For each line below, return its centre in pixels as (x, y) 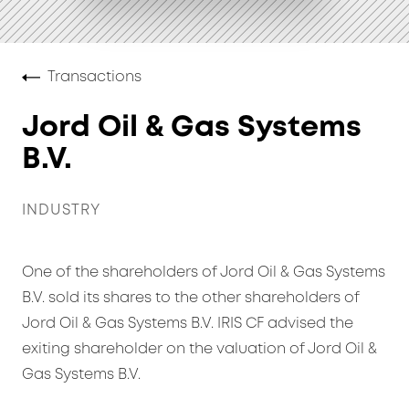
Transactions (94, 77)
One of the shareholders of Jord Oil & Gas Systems (204, 272)
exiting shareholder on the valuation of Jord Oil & (199, 349)
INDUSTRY (61, 210)
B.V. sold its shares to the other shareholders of (191, 298)
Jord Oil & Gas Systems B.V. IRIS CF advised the (188, 323)
